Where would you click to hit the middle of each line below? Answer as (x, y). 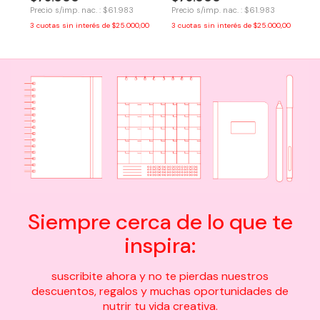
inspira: (160, 245)
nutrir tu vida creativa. (160, 306)
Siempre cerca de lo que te (160, 221)
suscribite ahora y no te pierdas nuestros (160, 276)
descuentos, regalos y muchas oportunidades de (160, 291)
